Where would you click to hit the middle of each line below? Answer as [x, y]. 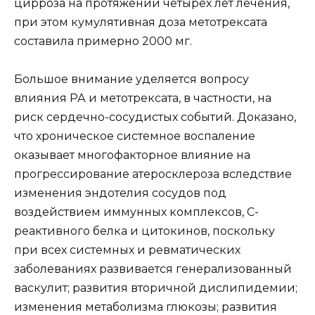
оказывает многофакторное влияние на [132, 155]
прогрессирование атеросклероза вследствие [153, 174]
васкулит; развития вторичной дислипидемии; [156, 288]
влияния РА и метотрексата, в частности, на [143, 98]
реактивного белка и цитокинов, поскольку [144, 231]
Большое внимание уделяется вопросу [131, 79]
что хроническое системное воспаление [135, 136]
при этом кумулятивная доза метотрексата [141, 22]
